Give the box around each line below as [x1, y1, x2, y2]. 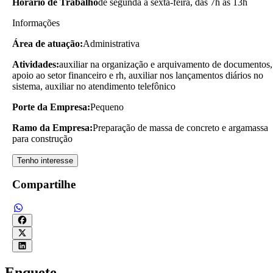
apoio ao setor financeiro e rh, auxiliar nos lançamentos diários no [12, 69, 263, 80]
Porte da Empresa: [12, 101, 90, 112]
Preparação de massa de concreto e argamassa [93, 122, 268, 133]
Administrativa [83, 38, 140, 49]
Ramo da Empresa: [12, 122, 93, 133]
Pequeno [90, 101, 124, 112]
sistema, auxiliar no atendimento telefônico [12, 80, 175, 91]
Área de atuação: [12, 38, 83, 49]
